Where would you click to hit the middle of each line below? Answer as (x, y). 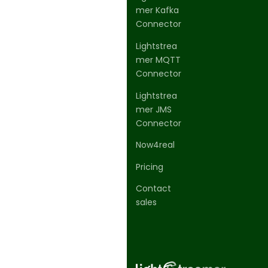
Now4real (155, 145)
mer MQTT (158, 60)
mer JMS (154, 109)
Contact (153, 189)
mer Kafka (157, 10)
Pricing (150, 167)
